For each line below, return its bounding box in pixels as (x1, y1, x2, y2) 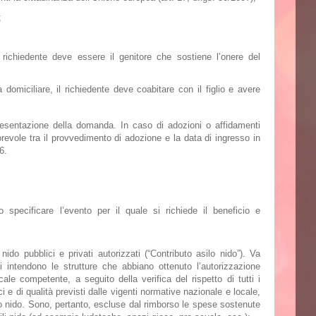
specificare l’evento (9, 205, 92, 216)
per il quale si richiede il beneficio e (91, 205, 261, 216)
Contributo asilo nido (150, 248, 237, 259)
